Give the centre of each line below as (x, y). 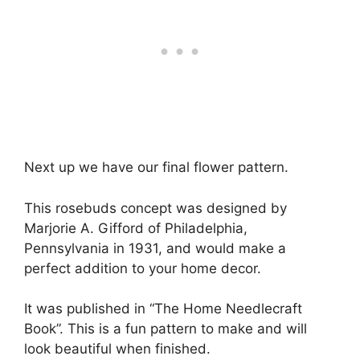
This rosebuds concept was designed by (155, 208)
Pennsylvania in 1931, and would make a (155, 248)
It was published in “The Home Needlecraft (163, 309)
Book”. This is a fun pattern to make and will (166, 329)
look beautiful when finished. (117, 349)
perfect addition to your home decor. (143, 268)
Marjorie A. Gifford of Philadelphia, (136, 228)
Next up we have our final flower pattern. (156, 167)
